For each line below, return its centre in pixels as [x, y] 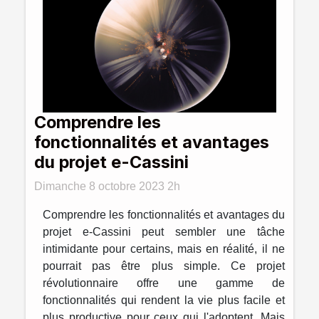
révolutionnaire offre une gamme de [164, 283]
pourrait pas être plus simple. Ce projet [164, 266]
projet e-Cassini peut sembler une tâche [164, 231]
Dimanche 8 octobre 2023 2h [107, 186]
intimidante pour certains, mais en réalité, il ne [164, 249]
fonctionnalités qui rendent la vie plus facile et [164, 300]
